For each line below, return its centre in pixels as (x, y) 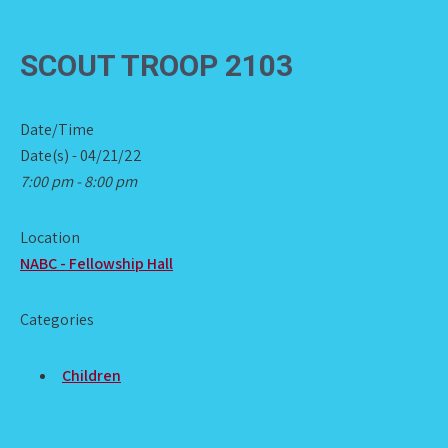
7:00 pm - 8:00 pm (78, 181)
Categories (57, 319)
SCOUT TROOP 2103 (156, 65)
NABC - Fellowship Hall (96, 263)
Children (91, 375)
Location (50, 237)
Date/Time (57, 129)
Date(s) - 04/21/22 (81, 155)
